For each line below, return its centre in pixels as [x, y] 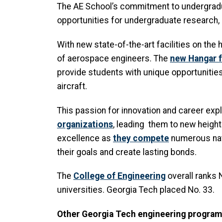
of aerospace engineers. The [113, 58]
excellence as [85, 138]
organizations [85, 124]
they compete [141, 138]
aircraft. [73, 86]
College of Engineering [119, 176]
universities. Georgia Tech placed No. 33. [137, 190]
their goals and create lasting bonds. [127, 152]
